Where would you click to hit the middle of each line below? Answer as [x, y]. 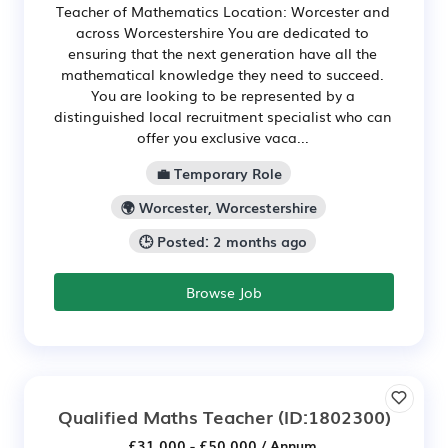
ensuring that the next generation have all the [222, 53]
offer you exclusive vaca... [222, 137]
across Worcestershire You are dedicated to [222, 32]
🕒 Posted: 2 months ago [222, 240]
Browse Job [224, 291]
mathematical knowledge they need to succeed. [222, 74]
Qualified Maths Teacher [165, 415]
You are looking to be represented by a [222, 95]
